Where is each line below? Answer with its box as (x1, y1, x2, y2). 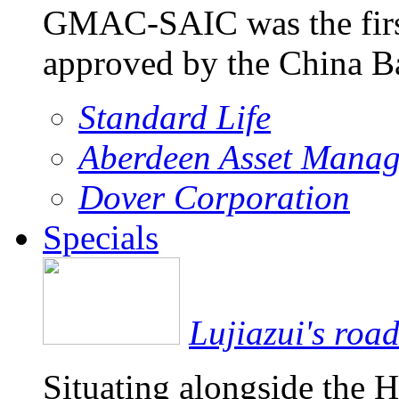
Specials (43, 217, 159, 256)
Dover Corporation (78, 177, 350, 216)
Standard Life (78, 97, 271, 136)
